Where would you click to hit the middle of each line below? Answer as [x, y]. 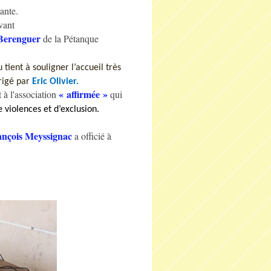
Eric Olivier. [55, 82]
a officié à [93, 136]
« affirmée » [83, 94]
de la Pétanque [71, 38]
